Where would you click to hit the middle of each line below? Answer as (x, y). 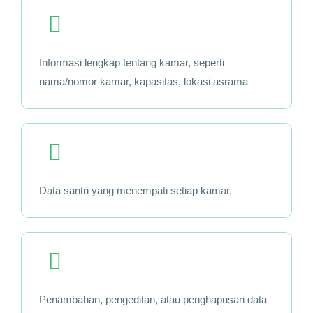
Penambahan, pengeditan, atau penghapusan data (153, 299)
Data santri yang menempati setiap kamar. (136, 190)
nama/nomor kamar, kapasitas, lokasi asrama (144, 81)
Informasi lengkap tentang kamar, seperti (132, 62)
